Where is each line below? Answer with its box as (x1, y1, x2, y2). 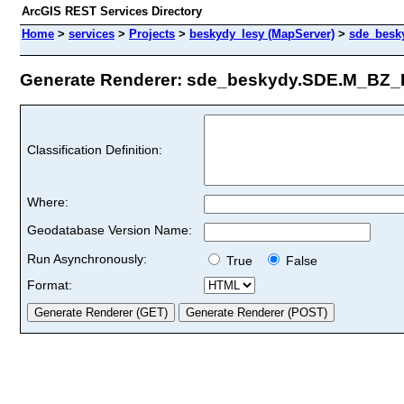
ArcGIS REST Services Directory (22, 5, 202, 18)
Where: (27, 194, 69, 209)
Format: (27, 277, 72, 292)
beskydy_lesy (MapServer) (189, 27, 335, 41)
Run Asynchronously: (27, 251, 147, 266)
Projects (129, 27, 175, 41)
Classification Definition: (27, 142, 162, 157)
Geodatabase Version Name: (27, 222, 192, 237)
